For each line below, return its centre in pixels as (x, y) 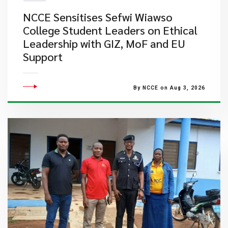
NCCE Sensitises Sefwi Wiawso (98, 17)
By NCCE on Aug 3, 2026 (169, 88)
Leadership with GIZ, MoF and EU (104, 43)
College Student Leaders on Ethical (110, 30)
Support (43, 56)
